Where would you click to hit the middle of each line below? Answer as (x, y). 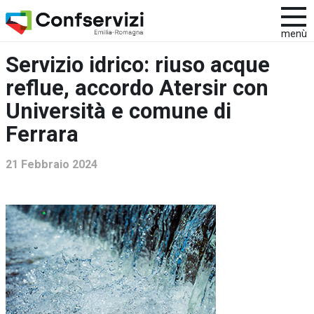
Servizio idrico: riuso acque (138, 65)
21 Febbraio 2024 (52, 164)
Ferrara (42, 134)
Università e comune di (118, 111)
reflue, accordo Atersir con (137, 88)
